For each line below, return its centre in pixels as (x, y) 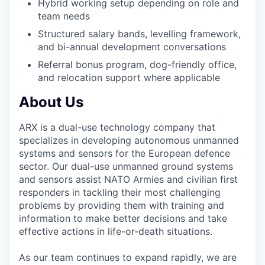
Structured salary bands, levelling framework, (139, 34)
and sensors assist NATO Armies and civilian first (128, 179)
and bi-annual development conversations (132, 47)
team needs (64, 16)
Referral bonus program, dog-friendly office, (137, 64)
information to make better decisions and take (123, 218)
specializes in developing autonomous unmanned (129, 140)
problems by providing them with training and (122, 205)
